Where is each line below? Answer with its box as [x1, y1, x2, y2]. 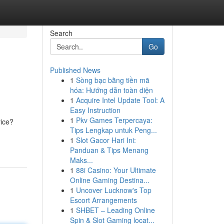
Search [49, 28, 72, 38]
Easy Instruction [69, 105, 120, 115]
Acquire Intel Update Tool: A [75, 95, 164, 105]
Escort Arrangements [69, 195, 137, 205]
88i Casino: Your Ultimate [75, 165, 156, 175]
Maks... [69, 155, 93, 165]
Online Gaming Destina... [69, 175, 149, 185]
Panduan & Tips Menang [69, 145, 148, 155]
